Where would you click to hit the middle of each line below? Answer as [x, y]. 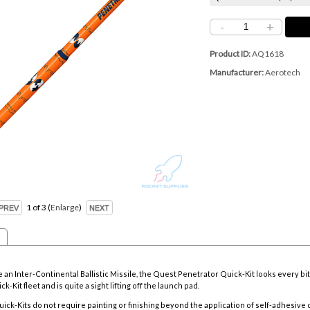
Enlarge [65, 208]
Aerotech [283, 72]
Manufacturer [236, 72]
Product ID [229, 53]
